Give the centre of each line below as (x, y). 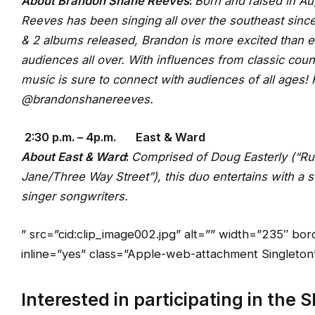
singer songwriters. (76, 197)
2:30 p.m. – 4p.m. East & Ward (115, 137)
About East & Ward (73, 157)
